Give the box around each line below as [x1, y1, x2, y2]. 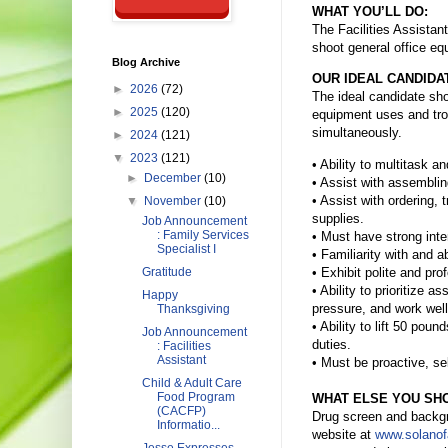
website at [312, 426, 375, 442]
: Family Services [156, 228, 249, 242]
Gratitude [141, 265, 192, 279]
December [144, 171, 205, 185]
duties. [312, 336, 351, 352]
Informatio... [156, 418, 220, 432]
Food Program [156, 390, 235, 404]
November [144, 194, 205, 208]
